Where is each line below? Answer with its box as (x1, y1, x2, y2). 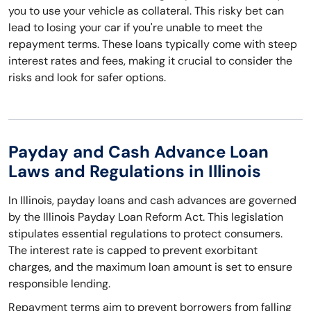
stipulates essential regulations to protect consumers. (8, 226, 283, 241)
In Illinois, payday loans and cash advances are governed (8, 193, 296, 208)
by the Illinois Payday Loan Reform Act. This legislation (8, 210, 283, 224)
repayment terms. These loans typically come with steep (8, 37, 297, 51)
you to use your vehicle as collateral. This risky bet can (8, 3, 284, 18)
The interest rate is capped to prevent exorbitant (8, 243, 258, 258)
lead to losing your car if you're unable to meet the (8, 20, 262, 35)
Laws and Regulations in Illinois (8, 160, 261, 182)
